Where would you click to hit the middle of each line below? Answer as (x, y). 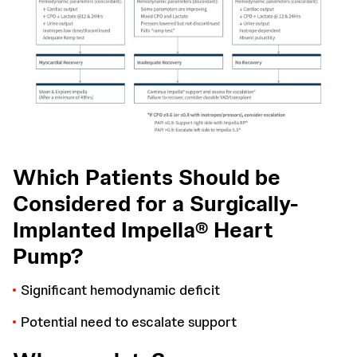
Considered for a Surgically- (155, 204)
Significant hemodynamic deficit (120, 290)
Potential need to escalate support (129, 322)
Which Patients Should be (147, 177)
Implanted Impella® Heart (143, 230)
